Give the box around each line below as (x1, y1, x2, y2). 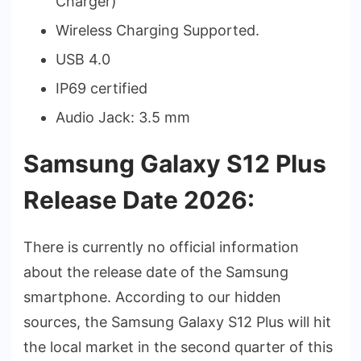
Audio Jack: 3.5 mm (56, 109, 190, 127)
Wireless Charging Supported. (56, 22, 259, 39)
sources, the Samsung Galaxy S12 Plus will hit (23, 313, 331, 331)
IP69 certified (56, 80, 147, 98)
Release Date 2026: (23, 185, 255, 215)
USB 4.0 (56, 51, 110, 68)
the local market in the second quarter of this (23, 338, 333, 356)
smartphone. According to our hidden (23, 288, 281, 306)
